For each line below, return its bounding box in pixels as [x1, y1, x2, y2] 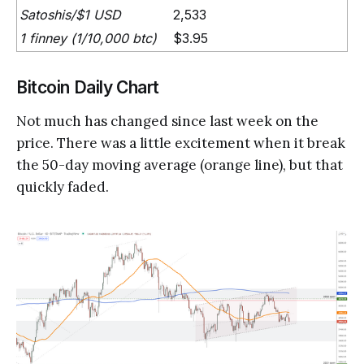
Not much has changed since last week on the [16, 112, 318, 131]
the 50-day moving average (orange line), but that [16, 156, 343, 175]
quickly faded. [16, 178, 109, 197]
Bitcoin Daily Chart [16, 77, 160, 98]
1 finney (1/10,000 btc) [19, 30, 157, 47]
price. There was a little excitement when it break [16, 134, 345, 153]
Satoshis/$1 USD [19, 6, 121, 24]
